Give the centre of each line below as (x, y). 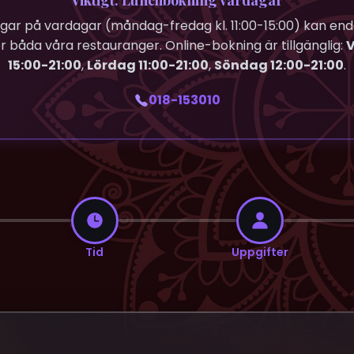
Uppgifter (260, 252)
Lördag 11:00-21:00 (148, 65)
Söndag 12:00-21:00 (279, 65)
